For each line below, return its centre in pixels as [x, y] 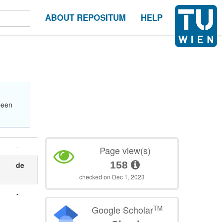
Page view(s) [125, 150]
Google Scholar [122, 210]
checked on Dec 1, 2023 [112, 177]
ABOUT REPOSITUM [85, 17]
